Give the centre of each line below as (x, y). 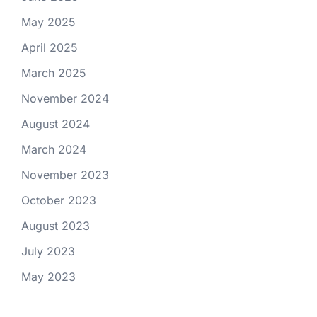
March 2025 (54, 73)
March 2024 (54, 149)
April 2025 (50, 47)
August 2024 (56, 124)
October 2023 (59, 200)
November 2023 (65, 175)
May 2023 (48, 277)
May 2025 (48, 22)
